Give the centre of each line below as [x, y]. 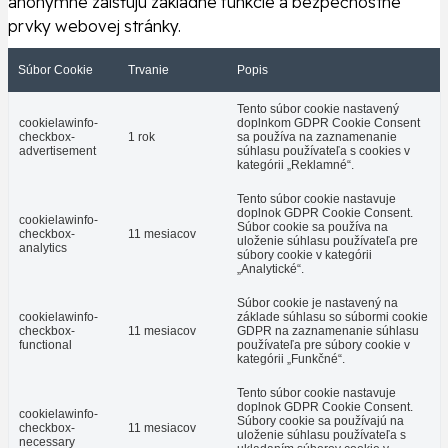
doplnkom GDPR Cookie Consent [328, 123]
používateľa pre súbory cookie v [323, 345]
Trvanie [148, 70]
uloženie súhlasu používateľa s [321, 435]
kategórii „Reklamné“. [295, 165]
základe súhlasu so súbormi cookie [332, 317]
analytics [43, 248]
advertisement [57, 151]
